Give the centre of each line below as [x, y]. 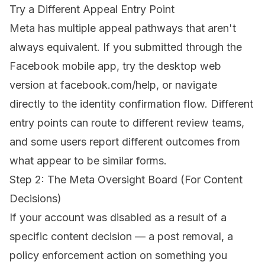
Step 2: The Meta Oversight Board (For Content [126, 180]
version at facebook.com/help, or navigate [113, 85]
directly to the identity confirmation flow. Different [131, 104]
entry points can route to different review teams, [127, 123]
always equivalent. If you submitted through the [126, 47]
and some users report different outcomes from [125, 142]
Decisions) [35, 199]
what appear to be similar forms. [88, 161]
